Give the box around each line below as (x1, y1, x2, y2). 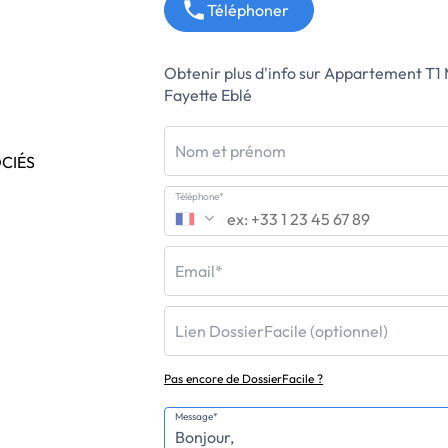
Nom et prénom (175, 141, 287, 161)
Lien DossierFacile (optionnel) (175, 321, 389, 341)
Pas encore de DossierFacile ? (164, 371, 324, 386)
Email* (175, 261, 224, 281)
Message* (175, 410, 219, 423)
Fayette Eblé (164, 85, 253, 105)
